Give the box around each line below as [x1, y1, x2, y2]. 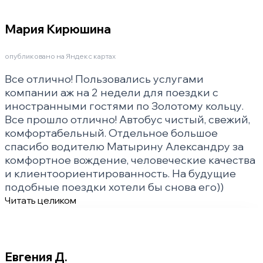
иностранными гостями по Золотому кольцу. [5, 99, 244, 113]
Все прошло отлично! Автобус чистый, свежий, [5, 113, 250, 127]
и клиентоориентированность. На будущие [5, 167, 236, 181]
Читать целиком [5, 194, 76, 207]
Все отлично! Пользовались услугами [5, 72, 204, 86]
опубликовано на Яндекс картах [5, 52, 116, 61]
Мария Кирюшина [5, 22, 111, 37]
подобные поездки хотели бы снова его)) [5, 180, 224, 194]
